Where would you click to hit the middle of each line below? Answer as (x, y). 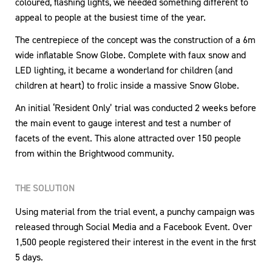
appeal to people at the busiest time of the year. (110, 17)
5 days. (29, 257)
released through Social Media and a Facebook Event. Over (134, 226)
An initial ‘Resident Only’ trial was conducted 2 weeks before (136, 107)
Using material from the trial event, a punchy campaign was (135, 211)
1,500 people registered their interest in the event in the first (136, 242)
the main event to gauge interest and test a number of (123, 123)
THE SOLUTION (45, 188)
